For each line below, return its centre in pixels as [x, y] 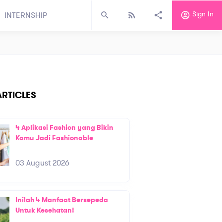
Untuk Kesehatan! [45, 211]
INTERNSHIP [26, 15]
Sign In [202, 14]
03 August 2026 [42, 163]
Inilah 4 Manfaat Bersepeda [61, 200]
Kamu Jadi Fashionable [54, 138]
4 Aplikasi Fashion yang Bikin [64, 128]
